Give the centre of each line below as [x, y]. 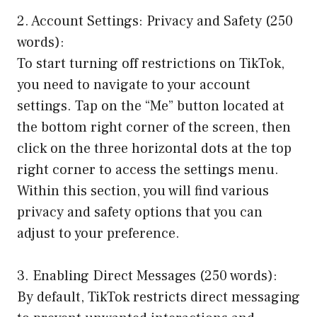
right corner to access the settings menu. [148, 169]
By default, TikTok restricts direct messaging [158, 297]
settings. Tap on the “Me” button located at [151, 106]
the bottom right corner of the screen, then [154, 127]
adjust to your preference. [98, 233]
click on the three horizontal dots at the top [154, 148]
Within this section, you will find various [143, 191]
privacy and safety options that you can [140, 212]
